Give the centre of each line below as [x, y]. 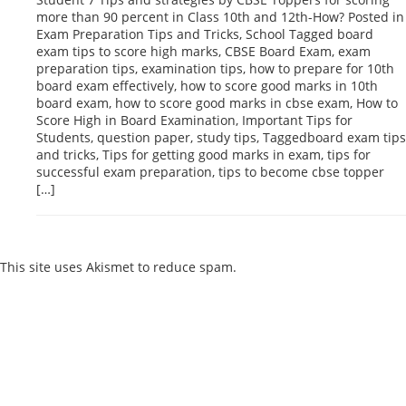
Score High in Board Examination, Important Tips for [194, 120]
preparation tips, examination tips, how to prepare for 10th [215, 68]
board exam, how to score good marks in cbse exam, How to [217, 102]
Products [54, 353]
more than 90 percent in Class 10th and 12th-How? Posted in [220, 16]
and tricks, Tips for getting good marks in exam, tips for [203, 154]
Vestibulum [47, 384]
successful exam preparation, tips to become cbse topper [210, 171]
